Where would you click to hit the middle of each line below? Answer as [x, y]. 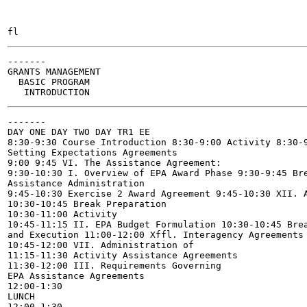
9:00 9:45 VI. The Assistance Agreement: [114, 163]
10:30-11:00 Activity [62, 214]
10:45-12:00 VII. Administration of [101, 245]
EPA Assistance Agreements [76, 276]
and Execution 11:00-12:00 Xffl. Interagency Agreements [156, 235]
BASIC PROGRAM [49, 82]
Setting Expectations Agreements [93, 152]
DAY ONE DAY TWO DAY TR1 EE [79, 132]
